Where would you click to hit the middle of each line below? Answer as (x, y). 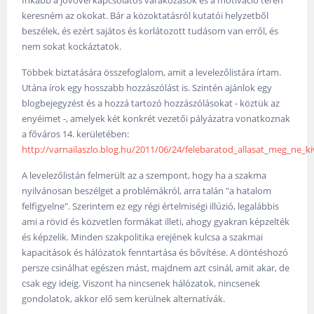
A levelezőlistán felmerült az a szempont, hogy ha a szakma (144, 176)
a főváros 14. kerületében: (76, 134)
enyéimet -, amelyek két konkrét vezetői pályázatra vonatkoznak (156, 119)
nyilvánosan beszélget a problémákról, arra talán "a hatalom (147, 191)
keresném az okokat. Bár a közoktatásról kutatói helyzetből (145, 16)
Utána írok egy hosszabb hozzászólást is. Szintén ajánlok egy (147, 88)
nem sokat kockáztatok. (72, 47)
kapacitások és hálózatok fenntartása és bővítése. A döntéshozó (155, 253)
